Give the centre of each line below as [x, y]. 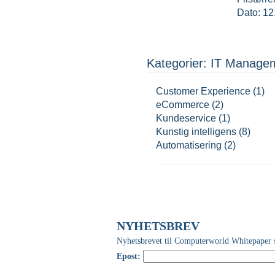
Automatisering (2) [196, 145]
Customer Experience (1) [210, 91]
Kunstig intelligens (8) [203, 132]
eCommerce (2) [190, 105]
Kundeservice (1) [193, 118]
